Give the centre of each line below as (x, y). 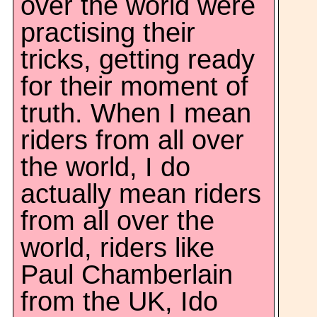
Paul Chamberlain (127, 275)
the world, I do (105, 167)
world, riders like (117, 248)
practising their (108, 33)
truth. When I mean (136, 113)
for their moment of (134, 86)
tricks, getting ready (138, 59)
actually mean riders (141, 194)
